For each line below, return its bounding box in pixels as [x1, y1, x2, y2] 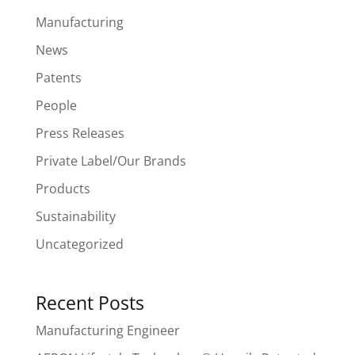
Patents [35, 68, 82, 86]
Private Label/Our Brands [35, 151, 186, 170]
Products [35, 179, 90, 197]
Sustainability [35, 207, 116, 225]
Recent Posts [35, 289, 144, 315]
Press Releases [35, 124, 124, 142]
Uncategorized [35, 235, 124, 253]
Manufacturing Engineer [35, 321, 180, 339]
